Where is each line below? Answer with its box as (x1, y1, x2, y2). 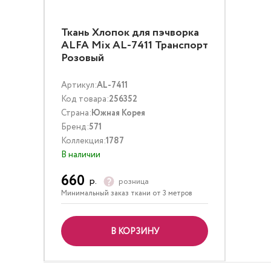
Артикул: (61, 79, 97, 91)
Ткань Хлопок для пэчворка (61, 25, 199, 41)
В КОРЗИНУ (110, 226, 159, 238)
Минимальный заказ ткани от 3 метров (61, 188, 192, 198)
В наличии (61, 149, 100, 161)
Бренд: (61, 121, 89, 133)
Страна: (61, 107, 91, 119)
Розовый (61, 50, 104, 66)
